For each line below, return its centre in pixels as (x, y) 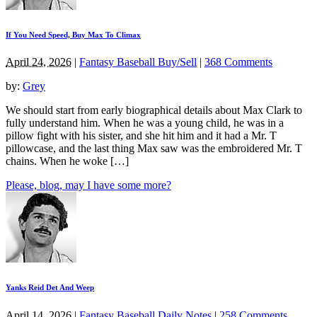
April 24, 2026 (39, 62)
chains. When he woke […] (67, 161)
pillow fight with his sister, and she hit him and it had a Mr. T (141, 136)
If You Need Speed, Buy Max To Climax (73, 34)
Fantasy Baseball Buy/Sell (138, 62)
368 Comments (238, 62)
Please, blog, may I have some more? (88, 185)
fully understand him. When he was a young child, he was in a (145, 123)
